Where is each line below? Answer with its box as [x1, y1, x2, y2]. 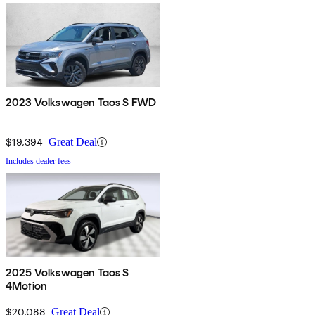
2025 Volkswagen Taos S [6, 266, 129, 280]
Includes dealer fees [6, 156, 71, 167]
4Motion [6, 279, 48, 293]
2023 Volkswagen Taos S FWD [6, 96, 157, 110]
